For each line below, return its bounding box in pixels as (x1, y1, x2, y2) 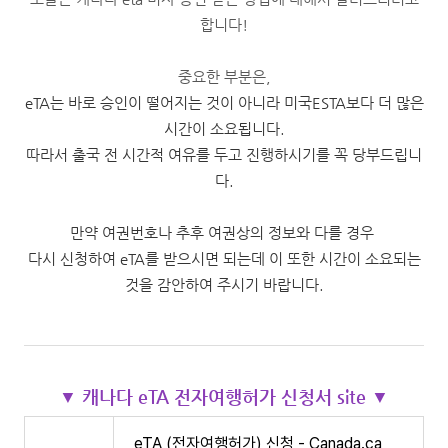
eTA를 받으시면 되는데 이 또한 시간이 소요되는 (119, 250, 421, 267)
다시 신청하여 (27, 250, 120, 267)
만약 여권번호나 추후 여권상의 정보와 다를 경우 (70, 224, 378, 241)
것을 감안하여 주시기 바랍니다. (124, 276, 324, 293)
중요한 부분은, (177, 68, 271, 85)
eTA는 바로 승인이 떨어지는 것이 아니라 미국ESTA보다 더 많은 (24, 94, 424, 111)
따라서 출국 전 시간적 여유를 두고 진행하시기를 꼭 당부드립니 (26, 146, 422, 163)
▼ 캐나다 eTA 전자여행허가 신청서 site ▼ (59, 387, 389, 407)
